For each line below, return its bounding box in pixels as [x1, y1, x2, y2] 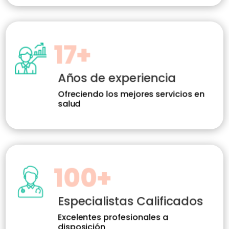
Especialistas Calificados [58, 193, 203, 210]
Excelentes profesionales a [58, 211, 168, 223]
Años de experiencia [58, 70, 176, 86]
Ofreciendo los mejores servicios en [58, 88, 205, 100]
